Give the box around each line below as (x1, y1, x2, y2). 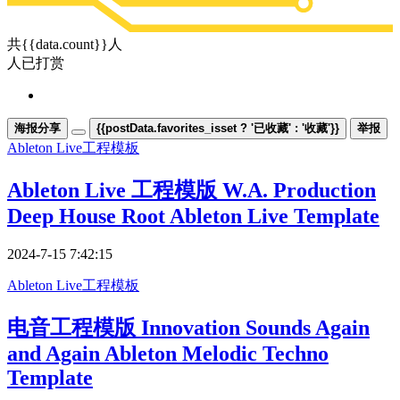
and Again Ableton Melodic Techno (7, 341, 329, 365)
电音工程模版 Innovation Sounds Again (7, 315, 370, 339)
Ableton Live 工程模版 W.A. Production (7, 178, 376, 202)
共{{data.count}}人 (7, 36, 122, 52)
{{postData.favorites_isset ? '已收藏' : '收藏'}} (96, 121, 339, 135)
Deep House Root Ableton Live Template (7, 204, 379, 228)
